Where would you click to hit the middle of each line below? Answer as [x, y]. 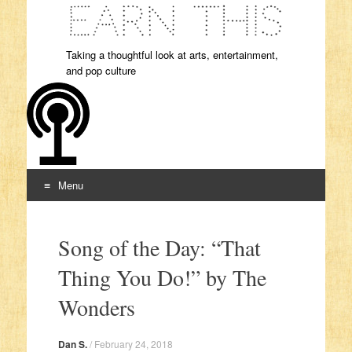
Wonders [96, 308]
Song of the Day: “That [159, 248]
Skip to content [69, 217]
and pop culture [101, 71]
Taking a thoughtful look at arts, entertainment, [172, 55]
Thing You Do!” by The [162, 278]
